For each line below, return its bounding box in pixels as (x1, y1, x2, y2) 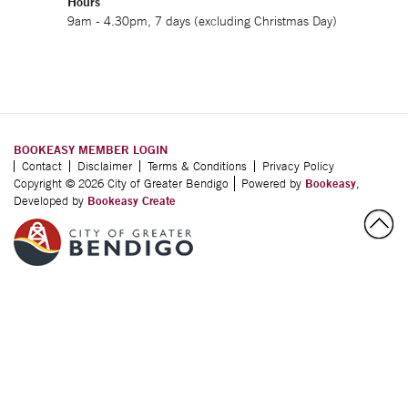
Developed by (14, 193, 87, 209)
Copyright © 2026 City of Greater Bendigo (14, 176, 229, 191)
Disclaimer (77, 158, 132, 174)
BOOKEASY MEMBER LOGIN (14, 142, 168, 157)
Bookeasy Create (87, 193, 176, 208)
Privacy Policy (262, 158, 334, 174)
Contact (22, 158, 62, 174)
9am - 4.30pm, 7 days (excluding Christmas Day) (67, 13, 341, 29)
